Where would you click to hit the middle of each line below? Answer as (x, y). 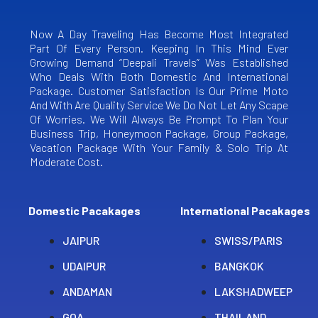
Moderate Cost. (66, 161)
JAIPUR (81, 240)
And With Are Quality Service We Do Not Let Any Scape (159, 104)
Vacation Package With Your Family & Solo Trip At (159, 147)
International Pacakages (245, 210)
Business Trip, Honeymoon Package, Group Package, (159, 133)
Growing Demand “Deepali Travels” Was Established (159, 62)
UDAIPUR (84, 265)
